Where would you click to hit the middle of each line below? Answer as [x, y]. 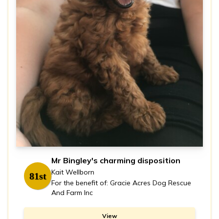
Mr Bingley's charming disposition [116, 161]
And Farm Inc [72, 193]
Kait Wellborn [73, 172]
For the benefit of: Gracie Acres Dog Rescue [121, 183]
